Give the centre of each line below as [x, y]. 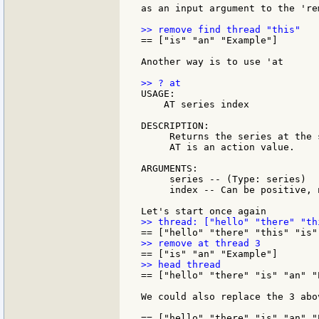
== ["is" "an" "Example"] [209, 40]
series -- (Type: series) [224, 179]
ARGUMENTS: [169, 168]
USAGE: [158, 93]
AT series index [195, 104]
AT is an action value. [218, 147]
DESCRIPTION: [175, 125]
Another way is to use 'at [212, 61]
